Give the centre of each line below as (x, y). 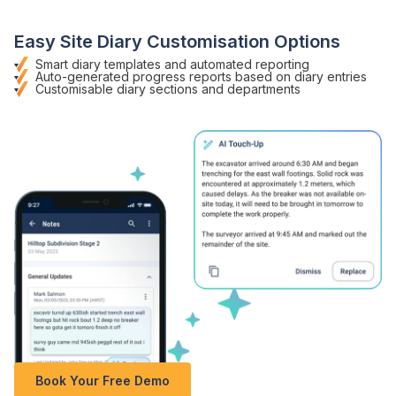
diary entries (331, 77)
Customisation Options (241, 42)
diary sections (157, 89)
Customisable (76, 89)
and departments (249, 89)
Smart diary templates (98, 65)
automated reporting (250, 65)
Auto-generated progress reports (133, 77)
